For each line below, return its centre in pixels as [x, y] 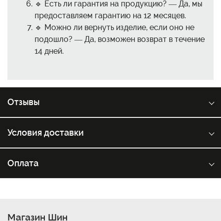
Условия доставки [46, 132]
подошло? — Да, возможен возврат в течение [120, 39]
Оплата [23, 163]
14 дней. [49, 51]
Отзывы [23, 102]
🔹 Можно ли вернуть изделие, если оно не [114, 27]
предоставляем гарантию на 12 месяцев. [110, 15]
